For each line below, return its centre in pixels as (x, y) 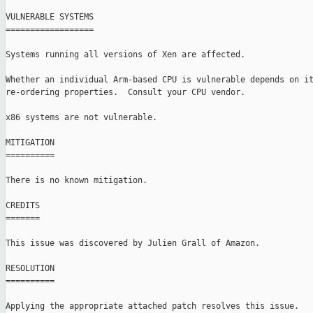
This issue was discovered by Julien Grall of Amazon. (133, 243)
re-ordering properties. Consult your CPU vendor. (125, 93)
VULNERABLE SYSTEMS (50, 17)
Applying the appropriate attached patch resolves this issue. (152, 306)
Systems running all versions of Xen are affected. (125, 55)
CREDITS (23, 206)
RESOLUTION (30, 269)
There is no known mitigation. (77, 181)
